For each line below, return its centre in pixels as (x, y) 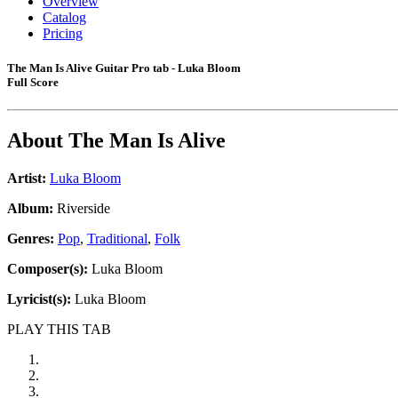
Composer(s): (48, 269)
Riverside (82, 209)
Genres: (32, 239)
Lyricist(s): (39, 299)
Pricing (63, 33)
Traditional (117, 239)
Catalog (64, 17)
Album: (30, 209)
